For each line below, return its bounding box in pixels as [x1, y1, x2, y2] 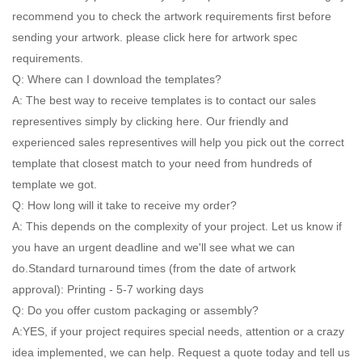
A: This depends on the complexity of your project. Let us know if [12, 220, 342, 234]
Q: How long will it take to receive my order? [12, 199, 237, 213]
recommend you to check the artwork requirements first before [12, 10, 331, 23]
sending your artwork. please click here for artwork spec [12, 31, 297, 44]
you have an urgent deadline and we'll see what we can [12, 241, 295, 255]
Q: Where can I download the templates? [12, 73, 221, 86]
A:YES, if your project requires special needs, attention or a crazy [12, 325, 344, 339]
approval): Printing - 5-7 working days [12, 283, 204, 297]
